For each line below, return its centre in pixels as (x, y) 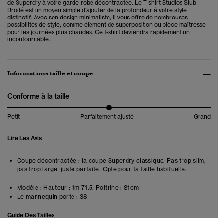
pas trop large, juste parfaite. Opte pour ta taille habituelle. (102, 169)
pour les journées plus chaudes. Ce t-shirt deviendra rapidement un (99, 32)
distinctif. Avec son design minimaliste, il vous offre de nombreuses (98, 18)
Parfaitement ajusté (107, 117)
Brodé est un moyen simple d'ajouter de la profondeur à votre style (97, 10)
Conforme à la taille (38, 97)
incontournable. (29, 39)
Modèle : (29, 188)
